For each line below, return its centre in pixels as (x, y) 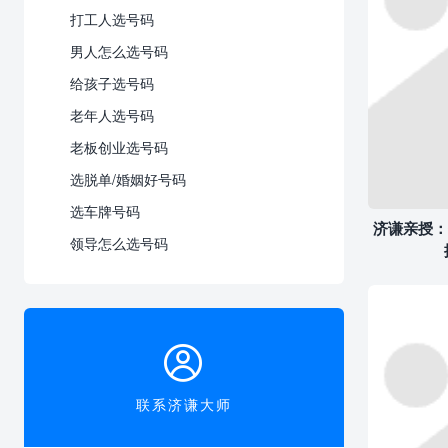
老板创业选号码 (119, 147)
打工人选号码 (112, 19)
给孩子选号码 (112, 83)
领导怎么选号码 (119, 243)
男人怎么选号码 (119, 51)
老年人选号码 (112, 115)
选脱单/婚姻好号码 (128, 179)
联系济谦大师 (184, 404)
